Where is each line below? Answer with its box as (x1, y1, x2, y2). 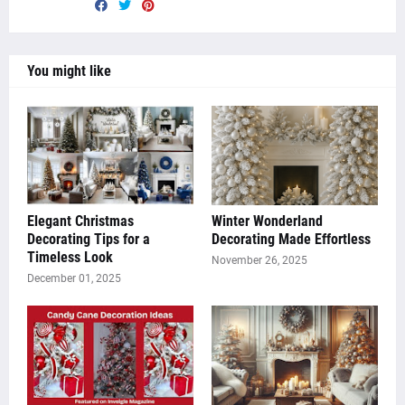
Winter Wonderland (212, 212, 323, 231)
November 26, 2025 (212, 254, 307, 268)
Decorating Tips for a (27, 231, 150, 249)
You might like (27, 62, 111, 80)
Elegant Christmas (27, 212, 134, 231)
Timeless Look (27, 249, 113, 267)
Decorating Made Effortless (212, 231, 371, 249)
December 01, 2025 (27, 272, 121, 286)
